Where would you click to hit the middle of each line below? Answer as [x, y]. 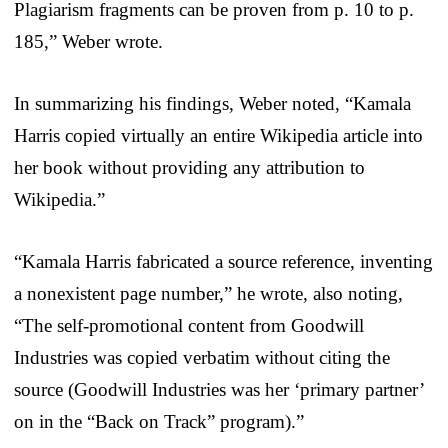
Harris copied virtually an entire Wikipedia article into [218, 135]
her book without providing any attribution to [189, 167]
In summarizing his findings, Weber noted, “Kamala [212, 103]
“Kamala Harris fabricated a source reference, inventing [223, 261]
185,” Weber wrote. [88, 41]
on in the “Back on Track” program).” [159, 421]
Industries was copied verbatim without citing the [202, 357]
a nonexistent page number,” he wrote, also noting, [208, 293]
